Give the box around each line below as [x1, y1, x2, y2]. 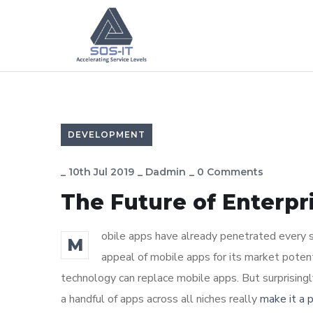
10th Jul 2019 [68, 166, 134, 179]
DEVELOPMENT [68, 129, 145, 140]
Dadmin [145, 166, 186, 179]
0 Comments [197, 166, 263, 179]
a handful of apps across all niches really [61, 291, 260, 307]
